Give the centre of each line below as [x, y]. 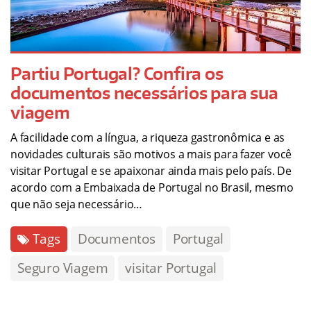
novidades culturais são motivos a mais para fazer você [151, 154]
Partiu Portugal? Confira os [117, 74]
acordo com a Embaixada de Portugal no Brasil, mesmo [152, 188]
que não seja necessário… [77, 204]
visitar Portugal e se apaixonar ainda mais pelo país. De [151, 171]
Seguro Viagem [63, 268]
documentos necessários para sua [144, 93]
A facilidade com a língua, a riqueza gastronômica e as [148, 138]
